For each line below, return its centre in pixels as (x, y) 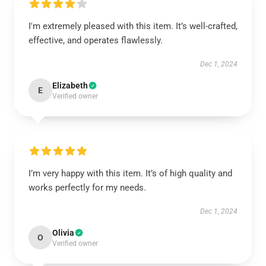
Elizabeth (70, 85)
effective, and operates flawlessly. (96, 40)
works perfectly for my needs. (87, 188)
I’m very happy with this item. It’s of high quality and (130, 173)
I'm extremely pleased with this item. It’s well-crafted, (133, 26)
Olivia (63, 233)
